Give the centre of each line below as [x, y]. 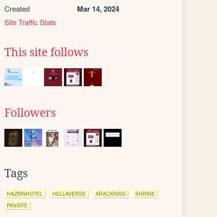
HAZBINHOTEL [25, 194]
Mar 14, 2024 [98, 9]
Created [17, 8]
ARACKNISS [110, 194]
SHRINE [145, 194]
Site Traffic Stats [30, 22]
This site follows [46, 52]
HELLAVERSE [69, 194]
